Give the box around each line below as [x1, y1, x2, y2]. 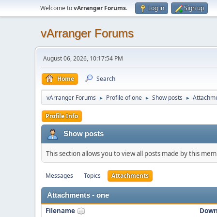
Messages [46, 171, 73, 180]
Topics [84, 171, 101, 180]
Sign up [184, 4, 204, 12]
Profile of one [106, 93, 142, 102]
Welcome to [40, 4, 74, 12]
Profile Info [46, 112, 78, 120]
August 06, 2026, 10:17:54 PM [43, 54, 123, 62]
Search [96, 75, 115, 83]
